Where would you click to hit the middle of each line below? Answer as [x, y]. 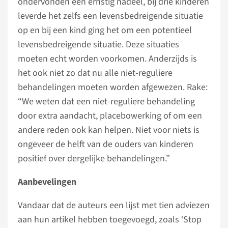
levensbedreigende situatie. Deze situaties [98, 45]
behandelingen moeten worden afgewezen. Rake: [113, 87]
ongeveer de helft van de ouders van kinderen [106, 144]
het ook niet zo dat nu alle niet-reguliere [95, 73]
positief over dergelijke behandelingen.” [94, 159]
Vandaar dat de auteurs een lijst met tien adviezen [114, 205]
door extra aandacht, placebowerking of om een [110, 116]
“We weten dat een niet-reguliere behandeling [106, 102]
